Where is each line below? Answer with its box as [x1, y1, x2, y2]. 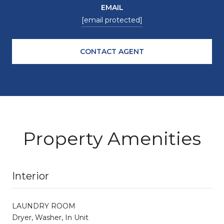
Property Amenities [23, 127, 201, 149]
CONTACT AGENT [80, 46, 144, 56]
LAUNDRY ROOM [12, 201, 75, 210]
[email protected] [81, 15, 142, 24]
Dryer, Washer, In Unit [12, 212, 88, 222]
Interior [12, 169, 49, 182]
